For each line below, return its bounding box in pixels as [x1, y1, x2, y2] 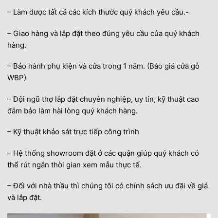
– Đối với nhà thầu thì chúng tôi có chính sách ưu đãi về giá [7, 181, 208, 190]
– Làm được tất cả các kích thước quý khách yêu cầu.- [7, 7, 189, 17]
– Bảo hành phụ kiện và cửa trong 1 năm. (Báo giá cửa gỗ [7, 61, 200, 71]
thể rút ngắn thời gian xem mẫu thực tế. [7, 160, 142, 169]
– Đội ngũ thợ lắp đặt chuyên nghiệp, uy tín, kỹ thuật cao [7, 94, 199, 104]
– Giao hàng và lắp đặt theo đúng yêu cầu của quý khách [7, 28, 200, 38]
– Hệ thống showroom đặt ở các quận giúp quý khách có [7, 148, 199, 158]
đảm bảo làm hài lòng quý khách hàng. [7, 106, 138, 115]
